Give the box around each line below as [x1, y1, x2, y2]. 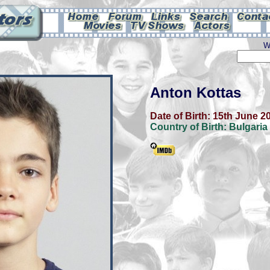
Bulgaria [229, 122, 268, 132]
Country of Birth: [150, 122, 229, 132]
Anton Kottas [150, 84, 241, 101]
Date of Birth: [150, 111, 213, 121]
